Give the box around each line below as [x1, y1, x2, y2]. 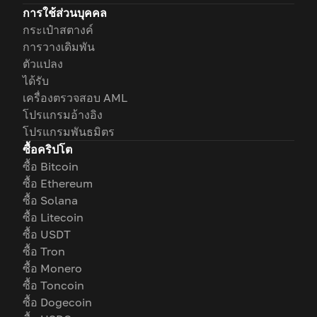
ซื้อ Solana [23, 193, 78, 208]
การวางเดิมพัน [23, 40, 95, 54]
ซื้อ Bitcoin [23, 159, 79, 174]
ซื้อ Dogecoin [23, 295, 92, 310]
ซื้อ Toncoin [23, 278, 84, 293]
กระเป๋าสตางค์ [23, 23, 93, 38]
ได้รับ [23, 74, 49, 88]
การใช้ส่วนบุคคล [23, 6, 107, 21]
